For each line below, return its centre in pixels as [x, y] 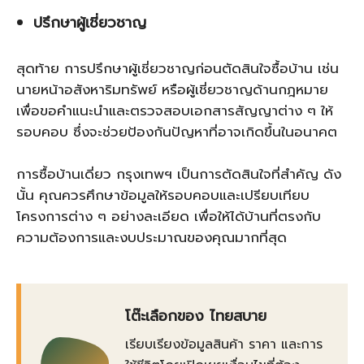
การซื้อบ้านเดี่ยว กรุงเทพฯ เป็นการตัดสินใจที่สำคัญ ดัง [179, 174]
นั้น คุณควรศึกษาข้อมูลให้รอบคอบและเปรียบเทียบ [163, 195]
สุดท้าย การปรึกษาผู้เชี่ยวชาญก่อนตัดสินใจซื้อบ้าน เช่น [178, 68]
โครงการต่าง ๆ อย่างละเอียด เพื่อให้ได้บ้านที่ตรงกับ [169, 216]
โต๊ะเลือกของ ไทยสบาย [196, 316]
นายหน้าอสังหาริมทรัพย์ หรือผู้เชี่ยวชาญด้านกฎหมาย [172, 89]
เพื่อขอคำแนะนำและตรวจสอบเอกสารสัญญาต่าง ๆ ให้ [175, 110]
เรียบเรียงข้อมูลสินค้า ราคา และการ [224, 344]
